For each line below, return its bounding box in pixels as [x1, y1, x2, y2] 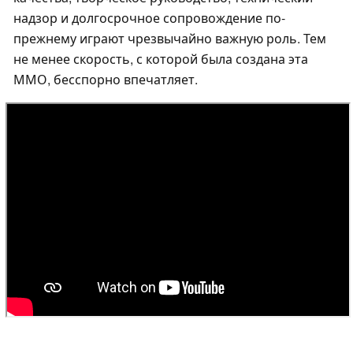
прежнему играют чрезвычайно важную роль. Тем [13, 29, 326, 48]
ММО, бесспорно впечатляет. [13, 70, 198, 89]
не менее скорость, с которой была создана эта [13, 50, 308, 69]
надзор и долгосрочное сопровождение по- [13, 9, 285, 28]
